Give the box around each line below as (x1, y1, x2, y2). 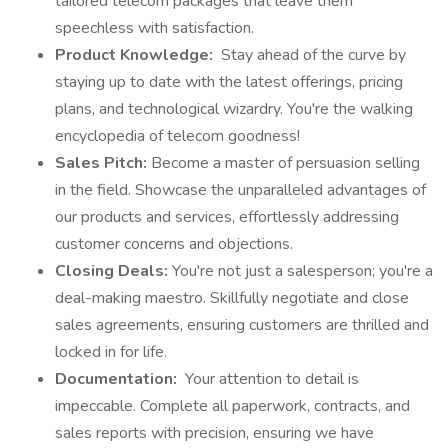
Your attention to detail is (181, 368, 359, 390)
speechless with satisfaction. (55, 17, 258, 39)
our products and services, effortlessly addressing (55, 206, 399, 228)
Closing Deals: (55, 260, 172, 282)
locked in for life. (55, 341, 171, 363)
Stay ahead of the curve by (217, 44, 406, 66)
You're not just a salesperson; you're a (172, 260, 433, 282)
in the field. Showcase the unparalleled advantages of (55, 179, 426, 201)
